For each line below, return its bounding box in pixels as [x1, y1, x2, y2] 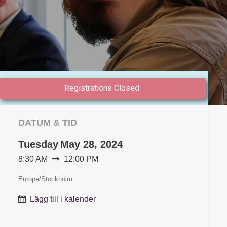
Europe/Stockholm [18, 175, 72, 183]
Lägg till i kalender [29, 195, 96, 204]
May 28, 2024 [60, 139, 123, 150]
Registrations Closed [64, 83, 140, 93]
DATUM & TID [18, 118, 77, 128]
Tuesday [18, 139, 58, 150]
